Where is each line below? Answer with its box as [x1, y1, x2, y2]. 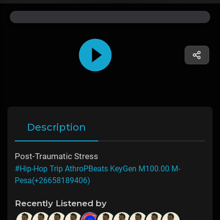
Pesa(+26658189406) [15, 176, 90, 186]
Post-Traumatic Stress [15, 151, 98, 162]
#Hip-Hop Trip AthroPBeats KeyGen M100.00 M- [15, 164, 180, 174]
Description [27, 121, 86, 134]
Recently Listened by [15, 198, 107, 209]
